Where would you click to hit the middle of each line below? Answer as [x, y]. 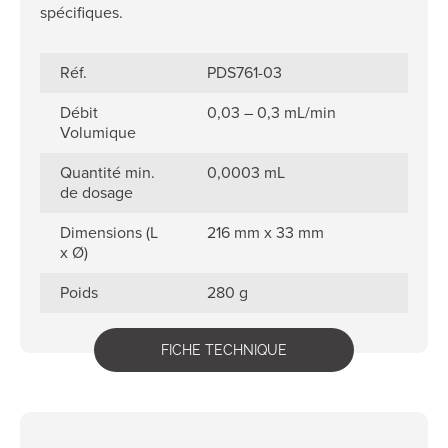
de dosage [96, 192]
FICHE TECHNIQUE [224, 350]
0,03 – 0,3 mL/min [272, 112]
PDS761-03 [245, 72]
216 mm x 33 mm [266, 232]
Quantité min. [107, 172]
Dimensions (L [109, 232]
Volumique [98, 132]
